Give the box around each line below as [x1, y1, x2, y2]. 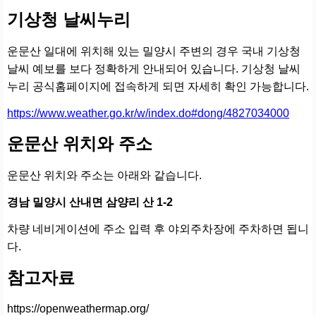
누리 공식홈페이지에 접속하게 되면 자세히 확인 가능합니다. [7, 80, 309, 92]
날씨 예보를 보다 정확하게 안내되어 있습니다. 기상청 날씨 [7, 62, 300, 75]
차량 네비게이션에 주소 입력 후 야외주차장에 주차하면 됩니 [7, 222, 309, 235]
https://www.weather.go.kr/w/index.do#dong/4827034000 [7, 107, 289, 119]
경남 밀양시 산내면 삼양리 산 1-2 [7, 196, 173, 209]
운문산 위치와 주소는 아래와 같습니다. [7, 169, 202, 182]
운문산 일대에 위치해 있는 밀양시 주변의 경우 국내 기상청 [7, 44, 300, 57]
